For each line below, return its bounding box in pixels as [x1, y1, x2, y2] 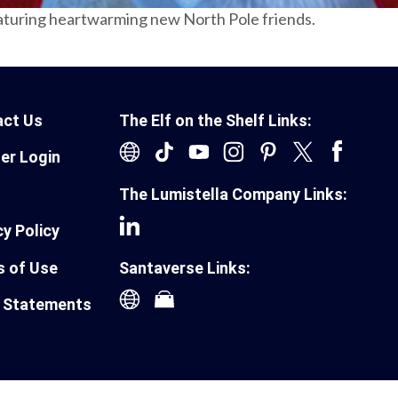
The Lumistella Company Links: [118, 185, 347, 204]
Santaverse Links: [118, 258, 251, 277]
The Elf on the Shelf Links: [118, 110, 312, 130]
